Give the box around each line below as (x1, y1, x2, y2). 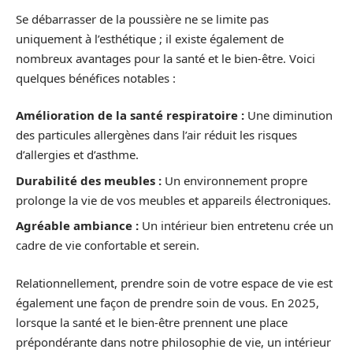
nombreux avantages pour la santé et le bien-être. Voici (16, 50, 315, 66)
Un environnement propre (162, 172, 307, 188)
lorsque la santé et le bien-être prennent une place (16, 314, 288, 330)
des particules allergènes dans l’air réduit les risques (16, 127, 297, 143)
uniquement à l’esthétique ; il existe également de (16, 30, 284, 46)
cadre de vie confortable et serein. (16, 237, 199, 254)
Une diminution (244, 107, 333, 124)
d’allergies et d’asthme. (16, 147, 139, 163)
